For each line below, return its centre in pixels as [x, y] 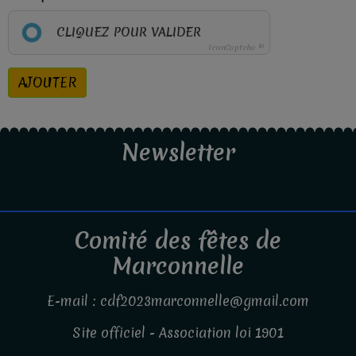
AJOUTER [47, 82]
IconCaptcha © [236, 47]
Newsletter [178, 152]
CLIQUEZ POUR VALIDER [129, 32]
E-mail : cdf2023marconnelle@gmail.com [178, 301]
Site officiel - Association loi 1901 [178, 333]
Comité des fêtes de [178, 240]
